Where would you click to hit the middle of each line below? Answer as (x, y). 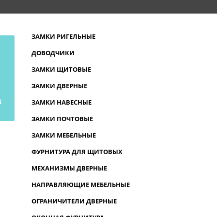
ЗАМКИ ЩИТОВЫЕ (61, 69)
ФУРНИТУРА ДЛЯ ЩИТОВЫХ (77, 151)
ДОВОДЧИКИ (53, 53)
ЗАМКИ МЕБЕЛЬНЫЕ (63, 135)
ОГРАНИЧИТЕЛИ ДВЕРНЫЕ (74, 201)
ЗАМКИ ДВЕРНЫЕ (59, 85)
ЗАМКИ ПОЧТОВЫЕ (62, 118)
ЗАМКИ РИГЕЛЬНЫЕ (63, 36)
